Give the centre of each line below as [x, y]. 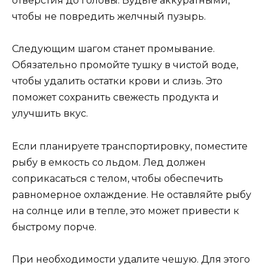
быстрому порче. [54, 227]
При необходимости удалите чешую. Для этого [131, 259]
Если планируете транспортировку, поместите [130, 146]
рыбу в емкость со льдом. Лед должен [109, 162]
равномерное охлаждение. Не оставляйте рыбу [132, 194]
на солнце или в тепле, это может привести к [126, 211]
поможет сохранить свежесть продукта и [115, 98]
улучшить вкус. [50, 114]
